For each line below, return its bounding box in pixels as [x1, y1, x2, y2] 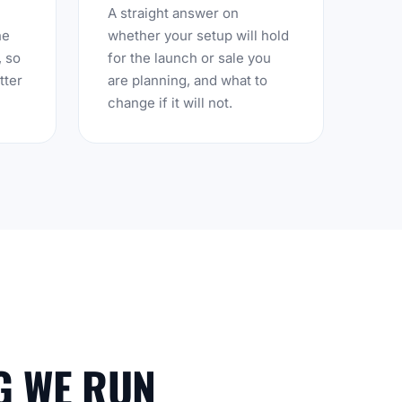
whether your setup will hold [107, 27, 289, 44]
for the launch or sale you [107, 49, 271, 66]
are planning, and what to [107, 72, 267, 89]
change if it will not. [107, 94, 232, 111]
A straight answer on [107, 4, 239, 22]
